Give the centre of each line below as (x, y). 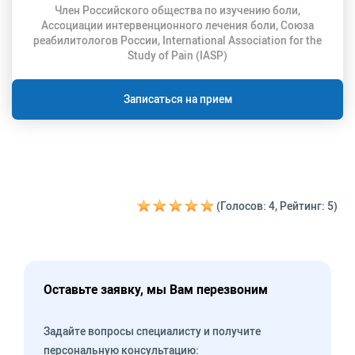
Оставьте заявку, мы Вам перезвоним (156, 289)
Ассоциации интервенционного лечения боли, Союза (177, 25)
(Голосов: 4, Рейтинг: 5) (277, 206)
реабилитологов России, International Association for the (177, 40)
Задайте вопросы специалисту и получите (152, 331)
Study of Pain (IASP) (177, 55)
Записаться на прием (177, 99)
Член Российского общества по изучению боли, (177, 10)
